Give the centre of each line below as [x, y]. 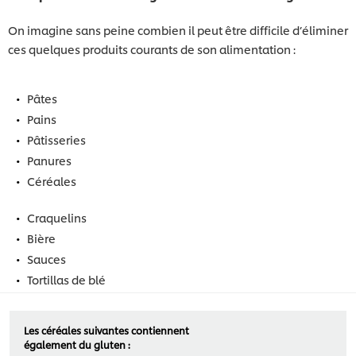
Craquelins [57, 217]
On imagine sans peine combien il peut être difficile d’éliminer [178, 29]
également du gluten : [77, 344]
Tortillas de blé [66, 279]
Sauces [46, 258]
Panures [49, 160]
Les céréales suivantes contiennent [106, 330]
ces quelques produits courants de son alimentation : [152, 48]
